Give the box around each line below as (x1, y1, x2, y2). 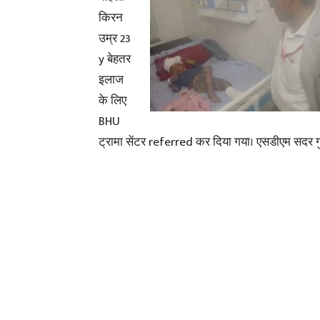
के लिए (99, 91, 126, 111)
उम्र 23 (99, 29, 131, 49)
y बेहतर (99, 49, 131, 69)
